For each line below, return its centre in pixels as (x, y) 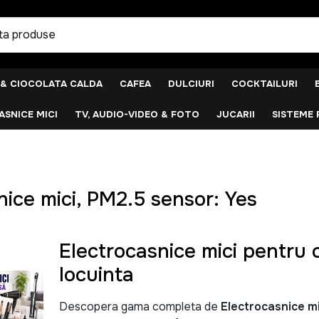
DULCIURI (191, 83)
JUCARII (236, 114)
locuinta (97, 274)
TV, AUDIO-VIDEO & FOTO (137, 114)
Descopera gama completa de (140, 306)
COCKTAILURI (265, 83)
